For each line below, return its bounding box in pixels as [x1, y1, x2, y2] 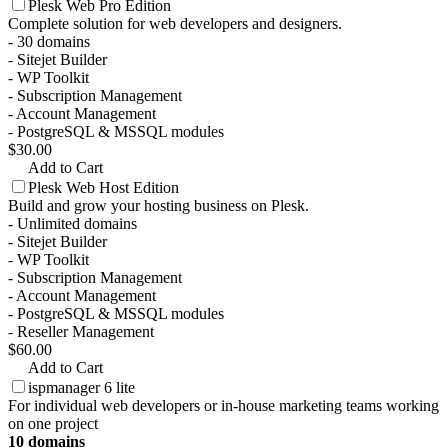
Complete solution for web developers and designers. [8, 15, 342, 33]
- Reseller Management [8, 323, 154, 341]
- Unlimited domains [8, 215, 137, 233]
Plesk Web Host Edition [28, 179, 179, 197]
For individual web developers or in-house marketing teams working [8, 397, 439, 415]
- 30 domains [8, 33, 90, 51]
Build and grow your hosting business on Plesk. [8, 197, 309, 215]
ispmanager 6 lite [28, 379, 135, 397]
